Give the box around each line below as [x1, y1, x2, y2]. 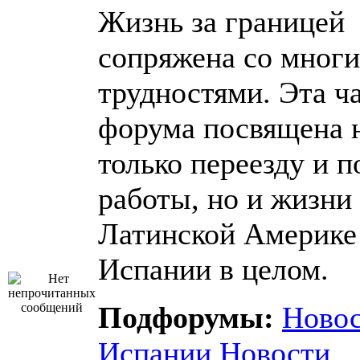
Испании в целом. [98, 252, 329, 286]
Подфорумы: [98, 301, 282, 334]
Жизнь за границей [98, 5, 345, 39]
